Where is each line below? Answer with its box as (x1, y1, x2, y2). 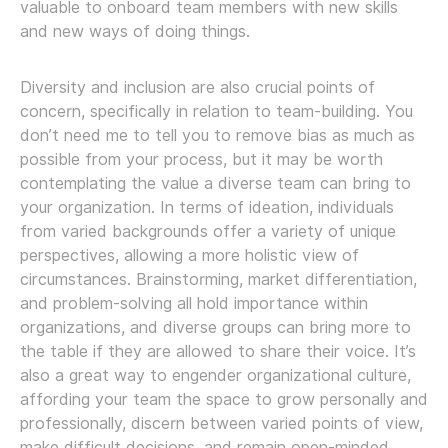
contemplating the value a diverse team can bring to (20, 173, 411, 193)
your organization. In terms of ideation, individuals (20, 197, 394, 217)
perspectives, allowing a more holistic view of (20, 245, 359, 265)
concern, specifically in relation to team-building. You (20, 101, 413, 121)
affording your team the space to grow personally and (20, 389, 428, 409)
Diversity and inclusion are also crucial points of (20, 77, 375, 97)
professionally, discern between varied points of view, (20, 413, 423, 433)
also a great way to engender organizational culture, (20, 365, 411, 385)
